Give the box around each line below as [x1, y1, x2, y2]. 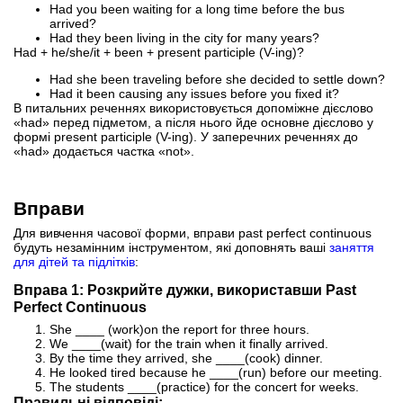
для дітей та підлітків [13, 254, 135, 269]
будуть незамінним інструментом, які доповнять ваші [13, 239, 329, 255]
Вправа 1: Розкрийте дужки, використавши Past [13, 281, 356, 298]
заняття [329, 239, 374, 255]
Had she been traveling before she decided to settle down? [49, 71, 385, 86]
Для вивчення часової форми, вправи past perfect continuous [13, 225, 372, 240]
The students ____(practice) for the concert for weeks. [49, 379, 359, 394]
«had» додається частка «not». [13, 143, 194, 158]
